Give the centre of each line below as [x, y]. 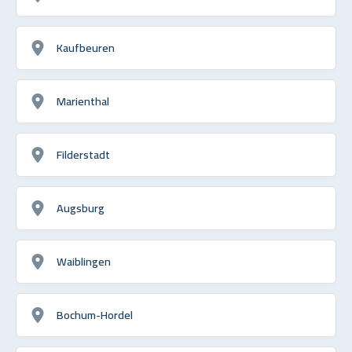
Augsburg [81, 207]
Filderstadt [83, 154]
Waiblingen [84, 261]
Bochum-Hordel [95, 314]
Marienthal [83, 101]
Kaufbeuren [86, 47]
